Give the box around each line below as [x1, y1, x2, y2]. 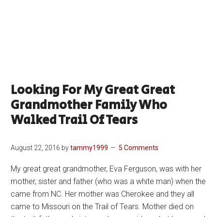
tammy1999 [70, 144, 108, 152]
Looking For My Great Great [11, 81, 175, 99]
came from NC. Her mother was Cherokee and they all [11, 189, 195, 199]
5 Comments [119, 144, 159, 152]
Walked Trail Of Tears [11, 111, 138, 129]
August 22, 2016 [11, 144, 61, 152]
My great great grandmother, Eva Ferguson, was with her [11, 164, 202, 173]
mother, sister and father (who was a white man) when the [11, 177, 206, 186]
